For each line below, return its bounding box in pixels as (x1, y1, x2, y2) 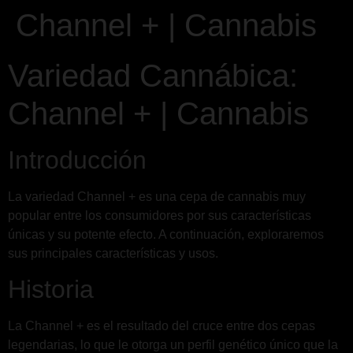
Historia (8, 275, 94, 304)
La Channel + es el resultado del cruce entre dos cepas (8, 319, 315, 333)
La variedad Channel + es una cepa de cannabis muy (8, 190, 306, 203)
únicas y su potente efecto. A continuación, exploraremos (8, 228, 324, 241)
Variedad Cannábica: (8, 58, 298, 93)
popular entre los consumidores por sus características (8, 209, 311, 222)
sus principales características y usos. (8, 247, 218, 260)
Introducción (8, 146, 147, 174)
